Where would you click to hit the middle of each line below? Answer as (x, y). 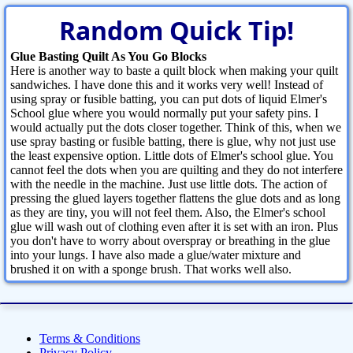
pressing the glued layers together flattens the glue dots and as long (175, 199)
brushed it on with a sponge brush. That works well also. (151, 269)
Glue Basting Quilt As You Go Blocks (108, 57)
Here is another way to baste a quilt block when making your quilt (174, 71)
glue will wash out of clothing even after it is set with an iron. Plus (174, 227)
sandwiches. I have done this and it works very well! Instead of (167, 85)
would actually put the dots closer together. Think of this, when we (176, 128)
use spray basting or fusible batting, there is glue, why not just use (173, 142)
